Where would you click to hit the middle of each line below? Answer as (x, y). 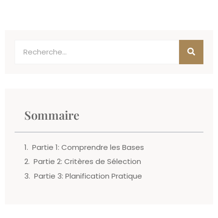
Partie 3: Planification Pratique (88, 176)
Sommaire (52, 115)
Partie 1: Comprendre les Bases (88, 147)
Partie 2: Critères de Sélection (87, 162)
